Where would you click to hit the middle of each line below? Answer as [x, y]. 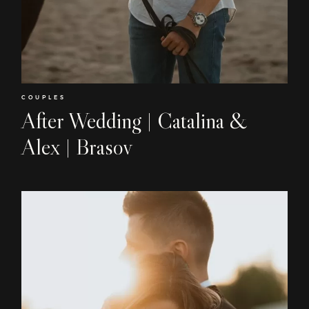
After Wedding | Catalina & [134, 121]
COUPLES [44, 98]
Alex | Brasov [77, 147]
